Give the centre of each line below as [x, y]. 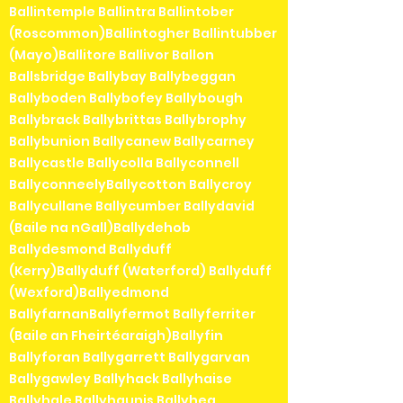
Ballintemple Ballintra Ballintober [121, 11]
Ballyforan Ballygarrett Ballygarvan [130, 357]
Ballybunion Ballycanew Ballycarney [132, 141]
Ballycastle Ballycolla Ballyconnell [124, 162]
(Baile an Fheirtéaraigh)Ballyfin [116, 335]
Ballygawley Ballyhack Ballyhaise [121, 378]
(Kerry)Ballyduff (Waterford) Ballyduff [140, 270]
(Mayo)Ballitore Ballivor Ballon [112, 54]
